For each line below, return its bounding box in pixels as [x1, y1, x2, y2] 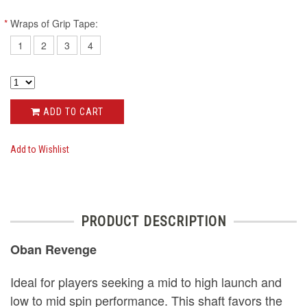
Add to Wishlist [10, 143, 69, 155]
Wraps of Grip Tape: [10, 16, 98, 31]
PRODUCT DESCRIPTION [80, 212, 227, 230]
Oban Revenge [10, 240, 97, 258]
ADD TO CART [40, 106, 103, 118]
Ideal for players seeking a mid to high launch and [10, 272, 282, 291]
